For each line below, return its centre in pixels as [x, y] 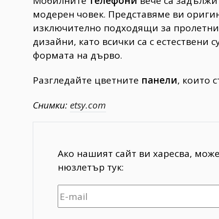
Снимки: [51, 105]
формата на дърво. [79, 55]
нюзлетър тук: [91, 167]
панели [159, 80]
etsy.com [88, 105]
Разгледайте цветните [87, 80]
